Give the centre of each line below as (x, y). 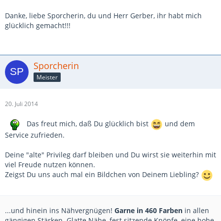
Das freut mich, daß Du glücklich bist (88, 124)
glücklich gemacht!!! (38, 26)
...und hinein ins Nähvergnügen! (60, 211)
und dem (179, 124)
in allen (196, 211)
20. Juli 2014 (21, 104)
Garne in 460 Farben (148, 211)
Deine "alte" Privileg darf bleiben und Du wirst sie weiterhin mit (110, 155)
